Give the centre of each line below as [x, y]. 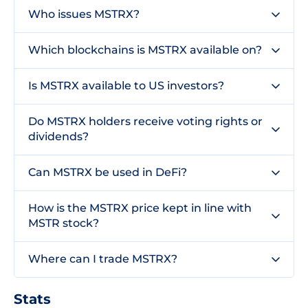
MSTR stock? [64, 223]
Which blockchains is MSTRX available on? [145, 50]
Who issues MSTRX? [84, 14]
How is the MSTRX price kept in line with [140, 208]
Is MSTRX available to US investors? [126, 86]
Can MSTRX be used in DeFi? [108, 172]
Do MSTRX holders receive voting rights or [145, 121]
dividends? [58, 136]
